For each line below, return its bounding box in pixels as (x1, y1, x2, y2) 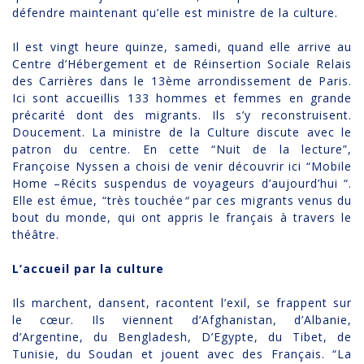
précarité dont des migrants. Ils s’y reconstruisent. (12, 107, 352, 123)
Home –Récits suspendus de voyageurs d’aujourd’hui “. (12, 175, 352, 192)
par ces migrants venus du (188, 193, 353, 209)
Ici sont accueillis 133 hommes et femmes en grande (12, 90, 352, 106)
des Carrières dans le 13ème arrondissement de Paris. (12, 73, 352, 89)
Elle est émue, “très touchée (12, 193, 184, 209)
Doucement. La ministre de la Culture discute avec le (12, 124, 352, 141)
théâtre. (12, 227, 59, 243)
